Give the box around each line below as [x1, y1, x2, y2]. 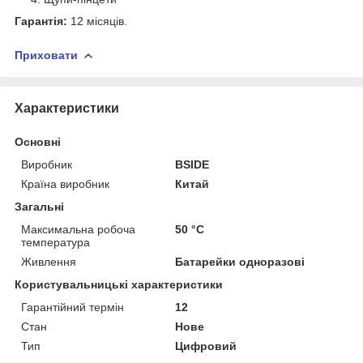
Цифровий [175, 339, 237, 352]
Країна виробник [21, 177, 109, 190]
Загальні [15, 199, 64, 213]
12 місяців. [70, 14, 130, 28]
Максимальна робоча [21, 222, 135, 236]
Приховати [15, 48, 78, 62]
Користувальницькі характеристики [15, 277, 223, 291]
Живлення [21, 254, 76, 268]
